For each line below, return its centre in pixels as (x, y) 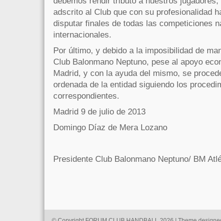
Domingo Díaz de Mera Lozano (110, 127)
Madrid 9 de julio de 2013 (99, 111)
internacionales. (82, 34)
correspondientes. (86, 95)
